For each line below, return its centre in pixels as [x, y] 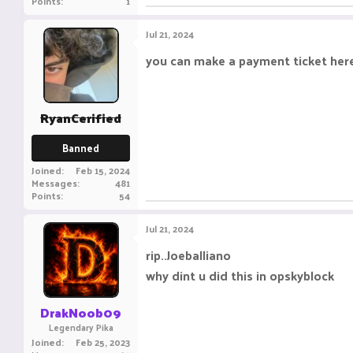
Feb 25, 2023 [103, 342]
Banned [81, 148]
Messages [54, 183]
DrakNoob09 [81, 312]
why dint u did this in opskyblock [240, 275]
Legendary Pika [81, 327]
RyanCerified [81, 118]
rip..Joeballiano [188, 255]
